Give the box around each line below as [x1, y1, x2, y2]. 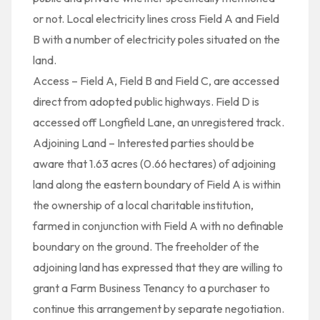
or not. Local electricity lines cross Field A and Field [33, 11, 279, 26]
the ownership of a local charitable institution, [33, 198, 254, 212]
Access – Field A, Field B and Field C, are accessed [33, 74, 279, 88]
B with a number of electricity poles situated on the [33, 32, 280, 46]
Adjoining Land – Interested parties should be [33, 136, 254, 150]
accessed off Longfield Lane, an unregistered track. [33, 115, 284, 129]
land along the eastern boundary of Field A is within [33, 177, 281, 191]
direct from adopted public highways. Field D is [33, 94, 259, 109]
